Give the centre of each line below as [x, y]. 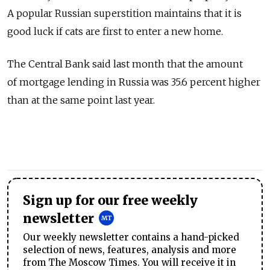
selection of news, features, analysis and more [130, 250]
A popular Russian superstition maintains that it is [124, 14]
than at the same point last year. [81, 100]
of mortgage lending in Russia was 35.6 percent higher [134, 82]
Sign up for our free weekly [110, 201]
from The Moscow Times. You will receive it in [129, 263]
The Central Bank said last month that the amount [125, 64]
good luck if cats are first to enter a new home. [115, 32]
